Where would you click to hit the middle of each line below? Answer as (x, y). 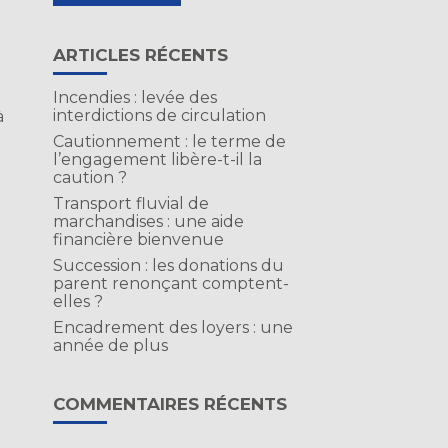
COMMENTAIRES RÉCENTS (169, 404)
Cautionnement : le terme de (169, 141)
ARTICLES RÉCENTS (140, 55)
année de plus (110, 345)
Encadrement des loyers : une (172, 327)
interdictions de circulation (159, 115)
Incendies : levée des (134, 97)
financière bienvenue (138, 239)
